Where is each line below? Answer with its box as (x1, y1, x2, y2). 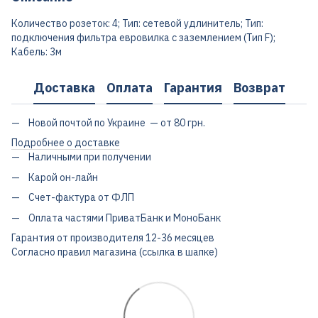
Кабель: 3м (11, 45, 62, 58)
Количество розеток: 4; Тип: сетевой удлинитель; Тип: (11, 17, 263, 30)
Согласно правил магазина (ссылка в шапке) (11, 245, 218, 258)
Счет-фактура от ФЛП (28, 191, 134, 204)
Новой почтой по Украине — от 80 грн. (28, 116, 205, 129)
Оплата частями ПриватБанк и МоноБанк (28, 211, 221, 224)
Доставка (33, 79, 95, 96)
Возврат (233, 79, 285, 96)
